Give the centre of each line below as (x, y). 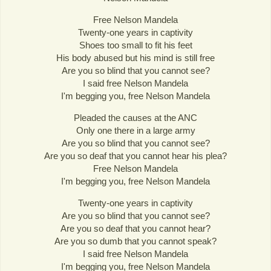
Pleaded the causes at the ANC (135, 118)
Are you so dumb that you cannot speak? (135, 241)
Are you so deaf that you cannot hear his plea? (135, 156)
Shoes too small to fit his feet (135, 45)
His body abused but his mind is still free (135, 58)
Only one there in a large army (135, 131)
